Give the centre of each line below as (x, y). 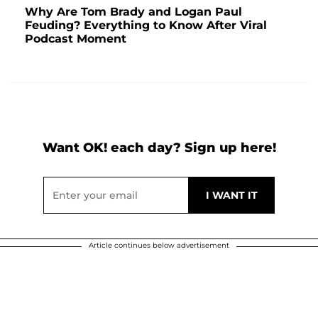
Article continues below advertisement (159, 246)
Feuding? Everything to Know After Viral (146, 26)
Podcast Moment (76, 39)
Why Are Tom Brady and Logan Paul (133, 12)
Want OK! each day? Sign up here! (159, 148)
